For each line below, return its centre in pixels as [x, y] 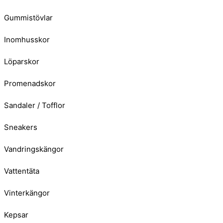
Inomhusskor [27, 40]
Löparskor [22, 62]
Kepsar [16, 215]
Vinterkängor [27, 193]
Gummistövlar [28, 18]
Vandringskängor [34, 149]
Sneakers [21, 127]
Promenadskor [30, 84]
